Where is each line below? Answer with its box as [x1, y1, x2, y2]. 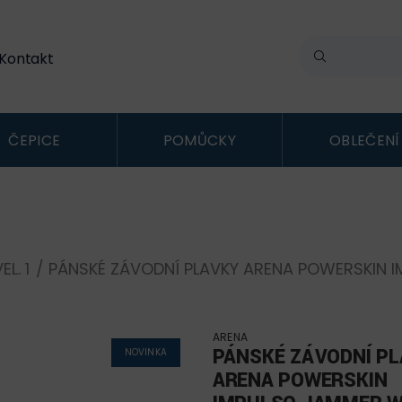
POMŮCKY [162, 129, 236, 151]
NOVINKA [124, 345, 168, 359]
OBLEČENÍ [329, 129, 400, 151]
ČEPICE [8, 129, 61, 151]
